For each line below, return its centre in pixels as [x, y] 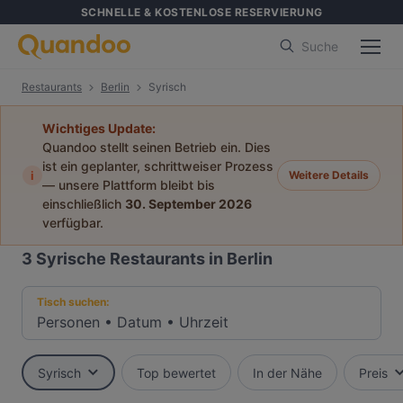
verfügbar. [73, 223]
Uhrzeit [204, 322]
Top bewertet [176, 372]
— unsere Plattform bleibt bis [129, 185]
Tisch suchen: [73, 302]
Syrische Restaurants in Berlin [154, 259]
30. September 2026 [188, 204]
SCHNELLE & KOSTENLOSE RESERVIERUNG [201, 12]
